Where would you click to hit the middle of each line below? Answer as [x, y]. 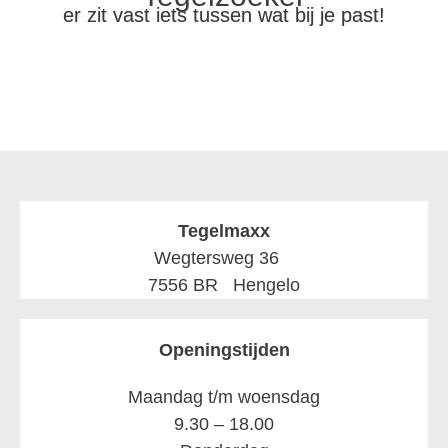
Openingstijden [224, 349]
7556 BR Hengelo [224, 284]
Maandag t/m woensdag [224, 396]
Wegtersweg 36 [224, 257]
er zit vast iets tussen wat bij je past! [224, 14]
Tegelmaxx [224, 230]
